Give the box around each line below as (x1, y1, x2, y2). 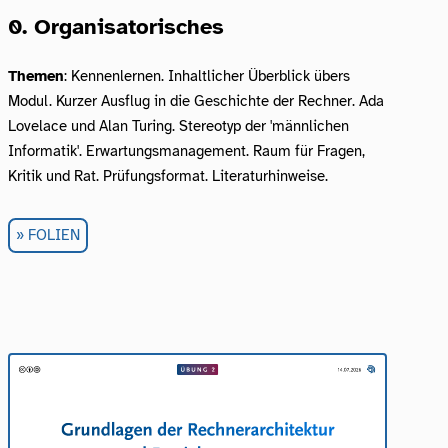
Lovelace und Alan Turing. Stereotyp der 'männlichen (8, 116, 349, 135)
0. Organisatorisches (8, 12, 224, 40)
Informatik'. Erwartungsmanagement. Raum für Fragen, (8, 141, 365, 160)
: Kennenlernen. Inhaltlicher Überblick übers (64, 66, 350, 85)
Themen (8, 66, 64, 85)
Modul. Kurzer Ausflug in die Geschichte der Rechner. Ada (8, 91, 384, 110)
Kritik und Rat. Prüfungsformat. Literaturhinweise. (8, 166, 328, 185)
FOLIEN (27, 226, 80, 245)
